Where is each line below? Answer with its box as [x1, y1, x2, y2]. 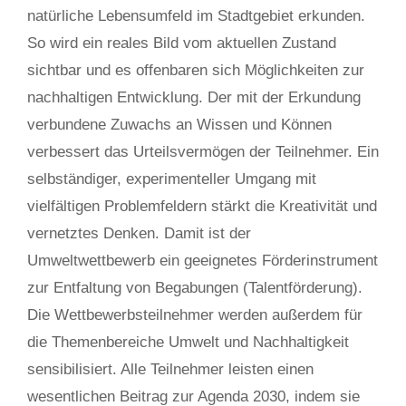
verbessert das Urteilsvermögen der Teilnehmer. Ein [27, 143, 379, 160]
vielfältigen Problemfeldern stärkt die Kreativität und [27, 198, 377, 215]
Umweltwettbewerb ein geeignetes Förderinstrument [27, 252, 378, 269]
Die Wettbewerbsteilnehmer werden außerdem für [27, 306, 362, 324]
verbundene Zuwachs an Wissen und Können [27, 116, 332, 133]
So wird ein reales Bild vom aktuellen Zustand [27, 34, 336, 52]
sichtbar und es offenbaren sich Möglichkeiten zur [27, 62, 364, 79]
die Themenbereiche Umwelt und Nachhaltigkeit [27, 333, 349, 351]
